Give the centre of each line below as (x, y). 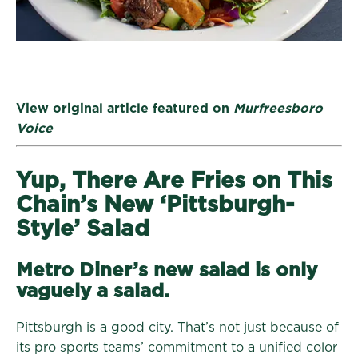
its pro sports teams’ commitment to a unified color (177, 347)
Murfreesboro (278, 108)
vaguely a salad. (93, 291)
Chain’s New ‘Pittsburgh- (155, 205)
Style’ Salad (83, 229)
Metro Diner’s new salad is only (167, 270)
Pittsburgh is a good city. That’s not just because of (177, 327)
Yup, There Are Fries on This (174, 181)
